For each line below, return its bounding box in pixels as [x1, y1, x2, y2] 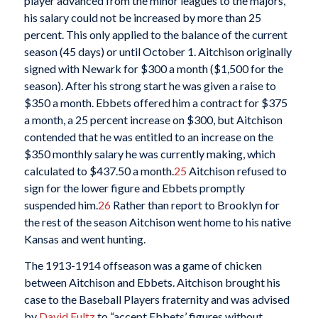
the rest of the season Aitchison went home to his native [23, 214, 291, 229]
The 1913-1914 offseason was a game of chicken [23, 258, 262, 273]
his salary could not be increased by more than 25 [23, 10, 261, 24]
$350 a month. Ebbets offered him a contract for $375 [23, 95, 287, 109]
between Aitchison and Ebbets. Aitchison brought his [23, 275, 280, 290]
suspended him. [23, 197, 98, 212]
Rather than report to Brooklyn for [110, 197, 280, 212]
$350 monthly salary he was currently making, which [23, 146, 275, 160]
